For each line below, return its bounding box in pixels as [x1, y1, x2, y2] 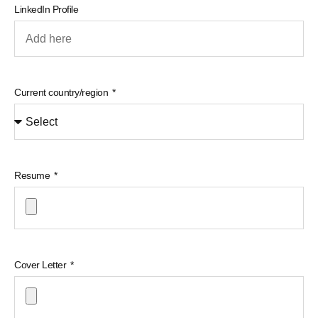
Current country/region [14, 87, 111, 98]
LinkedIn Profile [14, 4, 78, 15]
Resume [14, 170, 53, 181]
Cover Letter [14, 259, 69, 270]
